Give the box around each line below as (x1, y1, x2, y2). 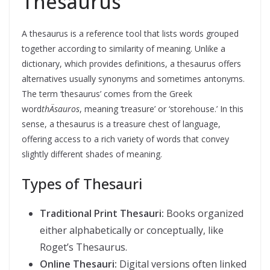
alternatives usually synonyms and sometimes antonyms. (22, 73, 245, 84)
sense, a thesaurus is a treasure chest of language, (22, 118, 221, 130)
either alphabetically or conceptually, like (40, 224, 224, 237)
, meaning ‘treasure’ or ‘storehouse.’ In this (80, 103, 243, 115)
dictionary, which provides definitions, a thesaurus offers (22, 58, 241, 69)
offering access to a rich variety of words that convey (22, 133, 229, 145)
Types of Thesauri (22, 174, 142, 193)
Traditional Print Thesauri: (40, 207, 166, 220)
